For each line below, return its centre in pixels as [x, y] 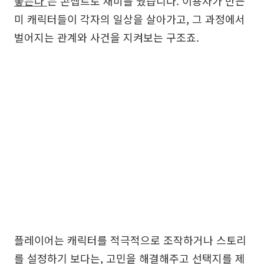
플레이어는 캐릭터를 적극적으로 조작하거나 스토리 [130, 240]
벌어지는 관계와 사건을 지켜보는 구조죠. [107, 37]
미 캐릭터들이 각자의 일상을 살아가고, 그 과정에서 [130, 19]
